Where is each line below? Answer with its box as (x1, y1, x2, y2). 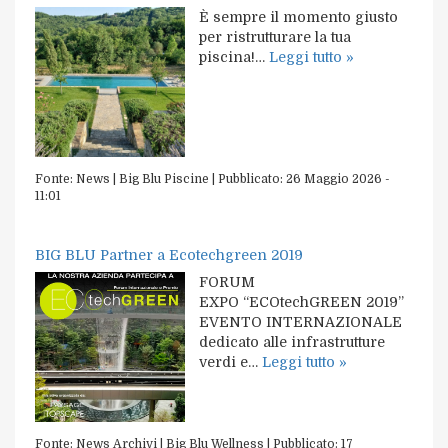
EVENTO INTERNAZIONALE (199, 313, 402, 330)
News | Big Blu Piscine (76, 171, 209, 186)
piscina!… (199, 48, 269, 65)
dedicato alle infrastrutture (199, 333, 385, 350)
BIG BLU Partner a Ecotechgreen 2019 (35, 246, 303, 263)
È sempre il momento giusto (199, 8, 398, 25)
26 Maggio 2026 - (286, 171, 390, 186)
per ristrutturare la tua (199, 28, 351, 45)
